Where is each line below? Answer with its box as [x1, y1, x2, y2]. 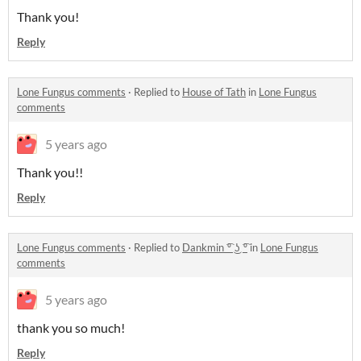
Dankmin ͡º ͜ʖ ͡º [182, 241, 247, 255]
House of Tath [182, 85, 246, 99]
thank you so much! [17, 320, 125, 336]
